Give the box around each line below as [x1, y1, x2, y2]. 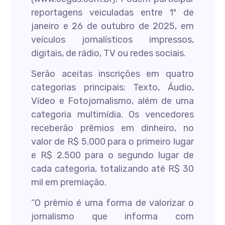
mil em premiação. [31, 177, 107, 188]
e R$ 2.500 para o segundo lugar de [31, 150, 194, 161]
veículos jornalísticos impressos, [31, 34, 194, 45]
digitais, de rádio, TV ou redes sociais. [31, 48, 186, 59]
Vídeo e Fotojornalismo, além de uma [31, 95, 194, 106]
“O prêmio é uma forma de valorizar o [31, 197, 194, 208]
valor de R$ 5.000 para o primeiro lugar [31, 136, 194, 147]
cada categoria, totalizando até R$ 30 [31, 163, 194, 174]
